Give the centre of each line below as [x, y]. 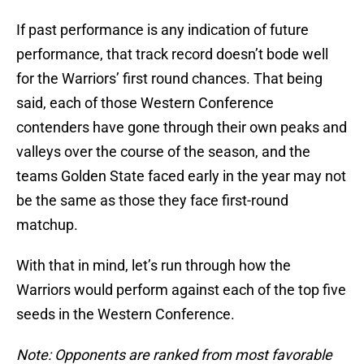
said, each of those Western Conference [145, 103]
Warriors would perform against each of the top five [181, 290]
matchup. [47, 225]
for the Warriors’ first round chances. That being [169, 79]
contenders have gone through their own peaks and [182, 128]
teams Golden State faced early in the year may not [181, 176]
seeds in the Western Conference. [126, 314]
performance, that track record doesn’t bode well [172, 54]
